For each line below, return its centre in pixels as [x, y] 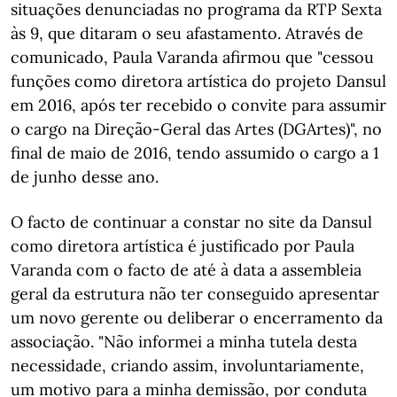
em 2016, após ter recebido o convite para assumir [198, 105]
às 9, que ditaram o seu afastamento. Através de [187, 33]
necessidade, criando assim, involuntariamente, [187, 366]
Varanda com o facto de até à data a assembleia [186, 270]
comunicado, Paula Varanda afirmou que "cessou [192, 57]
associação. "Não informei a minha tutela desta [184, 342]
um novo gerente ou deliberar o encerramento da [197, 318]
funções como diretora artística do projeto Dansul [198, 81]
